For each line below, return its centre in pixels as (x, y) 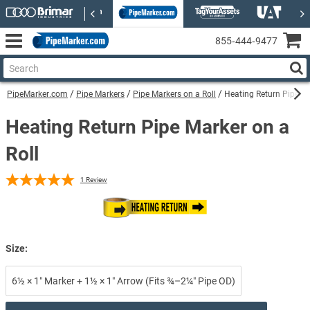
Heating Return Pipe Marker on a (147, 127)
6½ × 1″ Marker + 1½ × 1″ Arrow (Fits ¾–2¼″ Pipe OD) (124, 281)
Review (97, 179)
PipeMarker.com (37, 94)
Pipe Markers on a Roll (174, 94)
